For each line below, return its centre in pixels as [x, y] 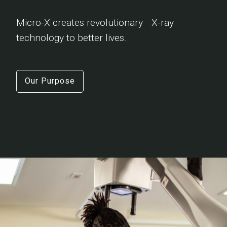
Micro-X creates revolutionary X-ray [95, 22]
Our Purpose [50, 81]
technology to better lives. [71, 37]
